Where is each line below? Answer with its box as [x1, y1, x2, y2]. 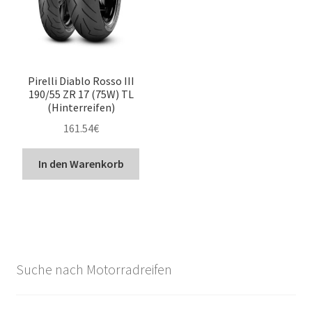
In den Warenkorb [38, 157, 124, 171]
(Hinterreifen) [47, 100, 115, 114]
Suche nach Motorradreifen [15, 260, 172, 279]
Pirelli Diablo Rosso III [27, 73, 134, 88]
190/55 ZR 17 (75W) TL [28, 86, 134, 101]
